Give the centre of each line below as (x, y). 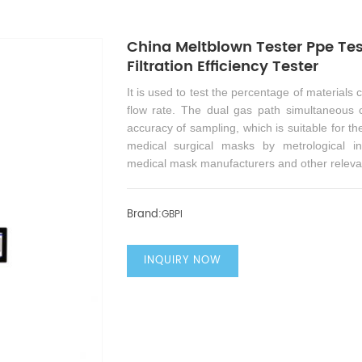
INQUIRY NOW (182, 261)
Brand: (144, 215)
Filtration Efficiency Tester (222, 67)
